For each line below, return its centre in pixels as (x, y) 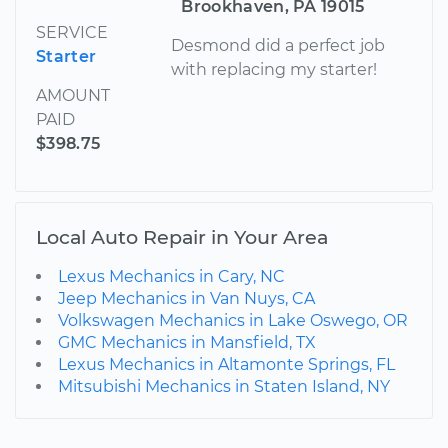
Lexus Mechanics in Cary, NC (171, 276)
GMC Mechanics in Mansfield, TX (187, 342)
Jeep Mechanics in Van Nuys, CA (186, 298)
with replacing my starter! (274, 69)
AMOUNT (73, 95)
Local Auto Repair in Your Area (182, 236)
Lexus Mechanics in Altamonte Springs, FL (226, 364)
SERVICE (72, 32)
